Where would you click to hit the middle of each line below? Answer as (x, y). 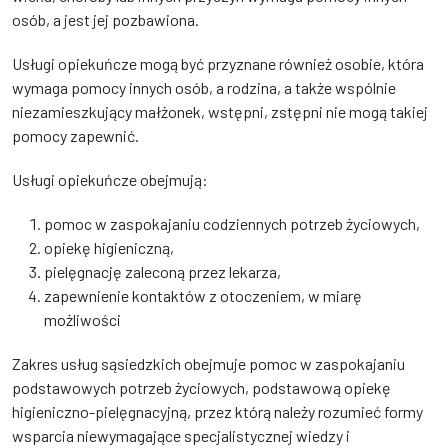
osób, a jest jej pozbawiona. (105, 19)
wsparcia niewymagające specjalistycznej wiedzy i (181, 435)
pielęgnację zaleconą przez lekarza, (162, 271)
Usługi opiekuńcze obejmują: (110, 179)
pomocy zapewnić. (75, 135)
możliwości (82, 319)
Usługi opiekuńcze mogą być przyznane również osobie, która (218, 63)
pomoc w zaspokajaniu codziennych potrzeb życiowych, (232, 223)
